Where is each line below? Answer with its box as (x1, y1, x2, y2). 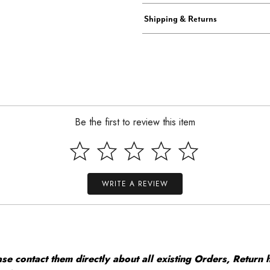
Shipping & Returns (143, 13, 217, 24)
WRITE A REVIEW (102, 178, 168, 189)
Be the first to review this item (75, 115, 195, 129)
